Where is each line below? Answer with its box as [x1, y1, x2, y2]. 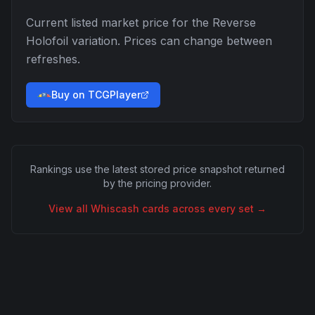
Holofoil [26, 34, 68, 48]
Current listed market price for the [26, 15, 212, 30]
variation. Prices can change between [68, 34, 272, 48]
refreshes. [26, 52, 80, 66]
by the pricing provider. [103, 177, 212, 189]
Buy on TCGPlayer [51, 89, 141, 101]
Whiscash [91, 202, 139, 214]
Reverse [212, 15, 256, 30]
